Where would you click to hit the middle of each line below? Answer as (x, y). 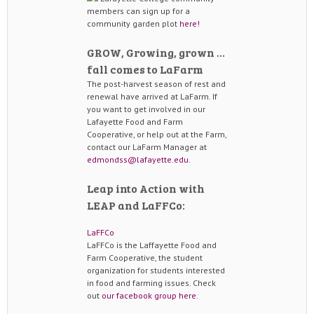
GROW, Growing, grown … (156, 53)
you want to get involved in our (146, 109)
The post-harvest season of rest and (156, 84)
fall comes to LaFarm (145, 69)
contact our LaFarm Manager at (147, 147)
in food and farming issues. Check (151, 283)
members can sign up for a (138, 11)
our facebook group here (149, 296)
